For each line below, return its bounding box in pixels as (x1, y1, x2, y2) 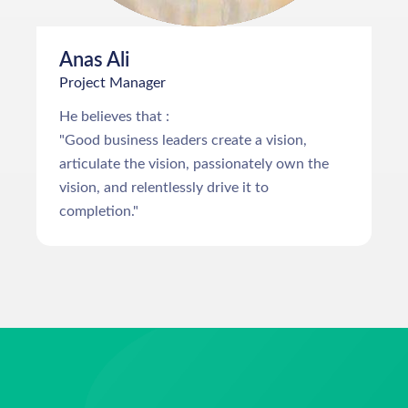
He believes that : (59, 108, 169, 124)
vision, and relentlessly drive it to (59, 179, 269, 195)
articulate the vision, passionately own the (59, 156, 329, 171)
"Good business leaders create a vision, (59, 132, 307, 148)
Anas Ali (59, 49, 129, 70)
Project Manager (59, 75, 166, 90)
